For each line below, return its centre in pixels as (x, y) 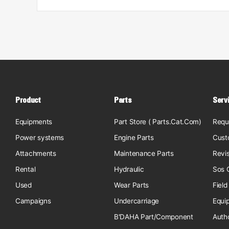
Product (28, 100)
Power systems (40, 138)
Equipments (34, 122)
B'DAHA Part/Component (154, 217)
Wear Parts (131, 185)
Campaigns (33, 201)
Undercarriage (137, 201)
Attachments (36, 153)
